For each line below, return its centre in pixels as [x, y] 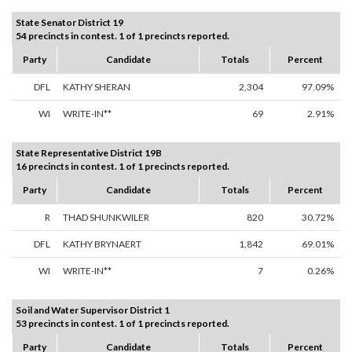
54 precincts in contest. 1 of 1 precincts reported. [123, 36]
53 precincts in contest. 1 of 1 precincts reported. [123, 324]
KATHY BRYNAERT [102, 244]
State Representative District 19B [89, 153]
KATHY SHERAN [97, 87]
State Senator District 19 [70, 23]
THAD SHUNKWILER [106, 218]
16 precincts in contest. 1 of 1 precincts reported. [123, 167]
